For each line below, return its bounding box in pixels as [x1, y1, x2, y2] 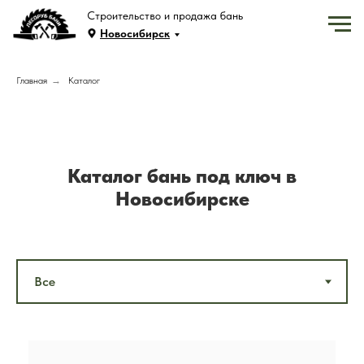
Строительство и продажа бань [87, 9, 243, 22]
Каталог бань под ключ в [67, 164, 297, 188]
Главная [16, 75, 47, 86]
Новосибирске [115, 187, 249, 210]
